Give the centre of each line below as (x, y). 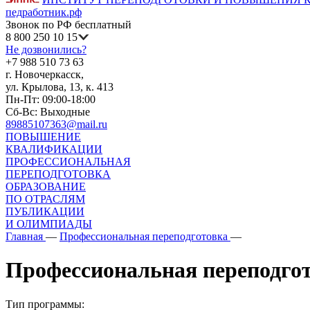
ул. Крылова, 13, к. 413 (60, 87)
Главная (24, 236)
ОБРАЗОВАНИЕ (46, 186)
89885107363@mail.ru (56, 124)
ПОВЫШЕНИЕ (43, 137)
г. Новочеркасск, (45, 74)
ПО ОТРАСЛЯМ (45, 199)
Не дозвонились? (46, 49)
